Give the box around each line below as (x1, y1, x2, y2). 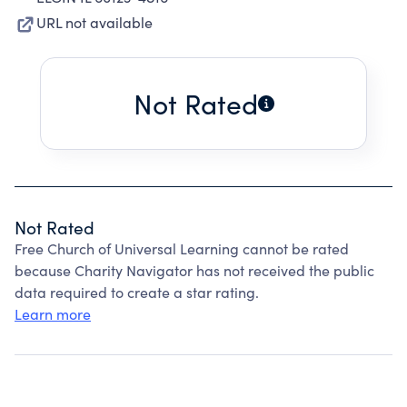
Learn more (15, 304, 91, 323)
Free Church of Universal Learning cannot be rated (15, 239, 349, 258)
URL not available (36, 13, 153, 32)
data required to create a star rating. (15, 283, 259, 302)
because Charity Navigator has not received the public (15, 261, 374, 280)
